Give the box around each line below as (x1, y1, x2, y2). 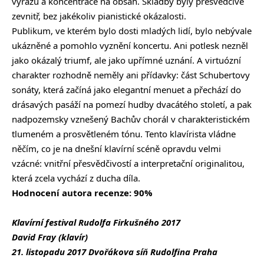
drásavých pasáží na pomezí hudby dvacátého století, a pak (12, 98, 252, 111)
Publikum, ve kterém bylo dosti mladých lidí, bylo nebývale (12, 25, 252, 37)
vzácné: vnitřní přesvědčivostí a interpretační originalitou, (12, 157, 245, 170)
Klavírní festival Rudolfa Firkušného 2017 (12, 216, 180, 229)
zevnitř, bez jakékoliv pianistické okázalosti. (12, 10, 186, 22)
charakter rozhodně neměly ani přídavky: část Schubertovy (12, 69, 250, 81)
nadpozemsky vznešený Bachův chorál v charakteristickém (12, 113, 250, 126)
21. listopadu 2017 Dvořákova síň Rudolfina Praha (12, 246, 217, 258)
